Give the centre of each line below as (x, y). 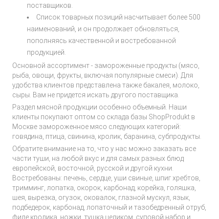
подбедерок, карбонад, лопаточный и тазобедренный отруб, (109, 207)
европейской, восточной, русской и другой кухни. (93, 168)
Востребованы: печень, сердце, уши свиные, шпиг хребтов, (106, 178)
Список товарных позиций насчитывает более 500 (118, 17)
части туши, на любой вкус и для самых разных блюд (98, 158)
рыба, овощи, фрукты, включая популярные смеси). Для (103, 75)
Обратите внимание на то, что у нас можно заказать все (104, 149)
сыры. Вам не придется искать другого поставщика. (96, 95)
